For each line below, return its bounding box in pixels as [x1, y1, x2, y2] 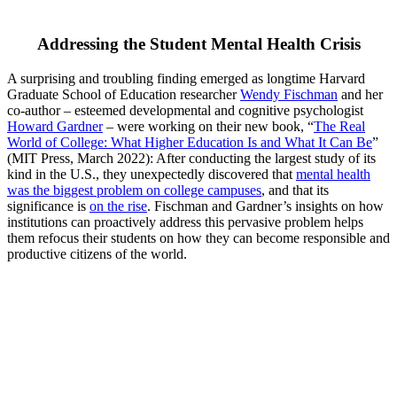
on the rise [90, 198, 147, 214]
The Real [314, 118, 365, 134]
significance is [7, 198, 90, 214]
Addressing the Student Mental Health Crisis [36, 35, 361, 54]
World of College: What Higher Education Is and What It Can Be [7, 134, 372, 150]
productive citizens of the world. [7, 245, 187, 261]
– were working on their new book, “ [103, 118, 314, 134]
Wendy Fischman [240, 86, 338, 102]
